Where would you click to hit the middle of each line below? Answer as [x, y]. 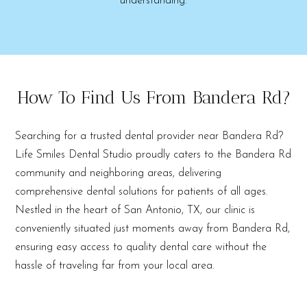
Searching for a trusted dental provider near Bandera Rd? [149, 137]
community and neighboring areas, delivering [119, 174]
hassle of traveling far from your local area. [115, 266]
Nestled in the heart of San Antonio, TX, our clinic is [135, 211]
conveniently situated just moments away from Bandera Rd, [153, 229]
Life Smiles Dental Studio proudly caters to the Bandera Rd [153, 155]
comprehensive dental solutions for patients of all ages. [142, 192]
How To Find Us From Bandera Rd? [153, 98]
